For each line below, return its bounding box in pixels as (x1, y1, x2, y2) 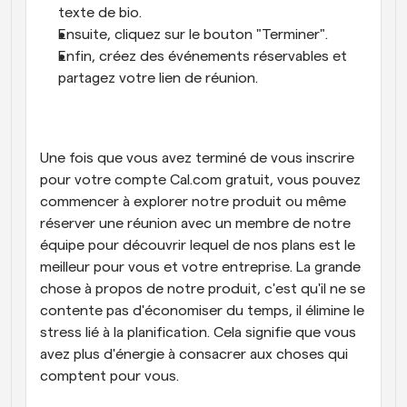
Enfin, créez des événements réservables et (58, 49, 347, 64)
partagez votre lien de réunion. (58, 71, 258, 85)
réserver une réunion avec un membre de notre (40, 216, 351, 231)
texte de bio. (58, 5, 142, 20)
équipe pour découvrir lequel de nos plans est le (40, 238, 355, 253)
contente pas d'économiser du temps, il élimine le (40, 303, 364, 318)
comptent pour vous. (40, 369, 179, 383)
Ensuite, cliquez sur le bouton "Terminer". (58, 27, 328, 42)
